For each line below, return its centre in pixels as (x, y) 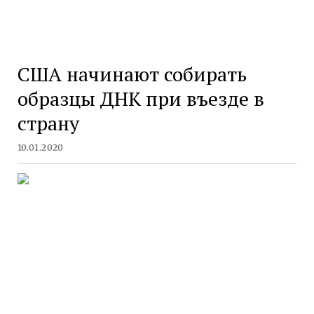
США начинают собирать (132, 74)
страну (48, 123)
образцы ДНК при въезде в (141, 99)
